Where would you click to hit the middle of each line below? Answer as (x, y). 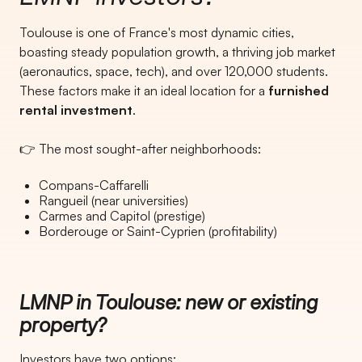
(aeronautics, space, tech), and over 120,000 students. (174, 71)
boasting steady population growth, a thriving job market (177, 52)
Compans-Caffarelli (94, 185)
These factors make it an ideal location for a (144, 90)
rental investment (76, 110)
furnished (299, 90)
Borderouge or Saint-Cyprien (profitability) (158, 231)
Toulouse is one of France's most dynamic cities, (157, 32)
